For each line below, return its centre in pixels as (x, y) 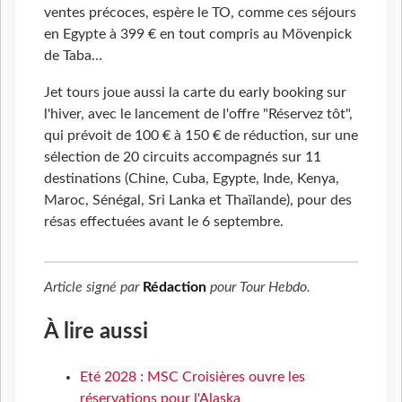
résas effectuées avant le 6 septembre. (164, 222)
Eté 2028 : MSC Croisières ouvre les (192, 377)
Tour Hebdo (273, 288)
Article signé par (93, 288)
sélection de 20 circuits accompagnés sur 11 (183, 157)
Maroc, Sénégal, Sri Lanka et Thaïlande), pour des (198, 201)
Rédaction (175, 288)
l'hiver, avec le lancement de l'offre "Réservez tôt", (198, 114)
